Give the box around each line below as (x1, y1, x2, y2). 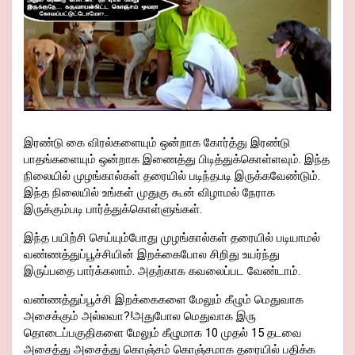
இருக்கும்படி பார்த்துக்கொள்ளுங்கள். (24, 202, 202, 217)
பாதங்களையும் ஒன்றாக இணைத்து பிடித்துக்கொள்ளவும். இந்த (24, 152, 330, 167)
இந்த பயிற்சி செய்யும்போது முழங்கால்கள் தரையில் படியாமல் (24, 231, 320, 246)
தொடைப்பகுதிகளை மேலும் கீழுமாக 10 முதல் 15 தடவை (24, 326, 302, 341)
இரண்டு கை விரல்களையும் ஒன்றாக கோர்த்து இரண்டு (24, 136, 290, 151)
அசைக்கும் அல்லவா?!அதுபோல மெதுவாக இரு (24, 309, 256, 324)
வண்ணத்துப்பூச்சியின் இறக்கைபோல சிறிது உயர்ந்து (24, 247, 280, 262)
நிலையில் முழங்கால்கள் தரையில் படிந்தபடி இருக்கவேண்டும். (24, 169, 320, 184)
